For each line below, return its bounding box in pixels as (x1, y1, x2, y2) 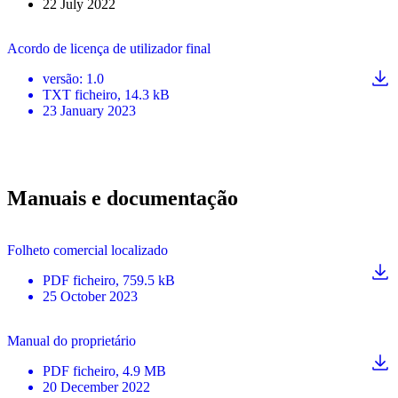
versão (43, 71, 79, 87)
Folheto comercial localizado (7, 243, 168, 259)
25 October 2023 (43, 289, 138, 305)
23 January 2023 (43, 103, 136, 119)
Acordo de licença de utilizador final (7, 41, 211, 57)
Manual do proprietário (7, 333, 136, 349)
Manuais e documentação (7, 187, 238, 211)
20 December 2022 (43, 379, 150, 395)
